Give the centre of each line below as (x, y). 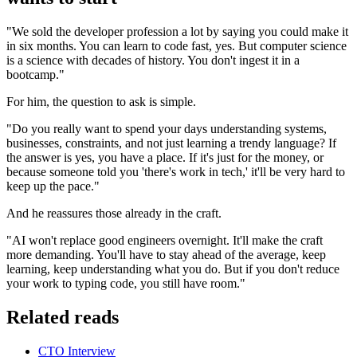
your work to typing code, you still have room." (126, 283)
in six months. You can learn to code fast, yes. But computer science (177, 45)
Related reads (63, 317)
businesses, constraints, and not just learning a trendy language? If (171, 143)
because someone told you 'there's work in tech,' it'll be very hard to (176, 171)
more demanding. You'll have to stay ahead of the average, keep (166, 254)
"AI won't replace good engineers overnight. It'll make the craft (165, 240)
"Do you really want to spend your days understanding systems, (167, 128)
